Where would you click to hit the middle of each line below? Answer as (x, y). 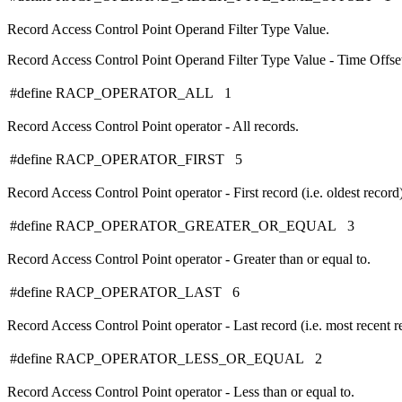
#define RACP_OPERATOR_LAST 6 (125, 293)
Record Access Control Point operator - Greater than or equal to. (189, 259)
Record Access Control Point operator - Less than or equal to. (181, 392)
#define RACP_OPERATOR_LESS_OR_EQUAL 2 (166, 359)
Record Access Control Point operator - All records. (153, 127)
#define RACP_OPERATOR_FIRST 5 (126, 160)
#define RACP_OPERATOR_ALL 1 (121, 93)
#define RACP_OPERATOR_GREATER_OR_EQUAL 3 (182, 226)
